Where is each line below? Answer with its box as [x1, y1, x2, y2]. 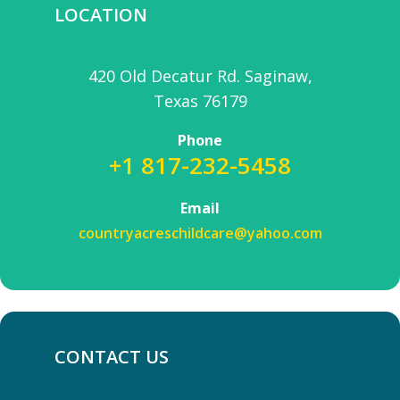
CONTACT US [54, 344, 169, 369]
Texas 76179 [153, 89, 247, 112]
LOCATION [54, 2, 147, 27]
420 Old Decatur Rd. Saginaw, [87, 64, 312, 87]
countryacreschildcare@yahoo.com [78, 222, 322, 243]
